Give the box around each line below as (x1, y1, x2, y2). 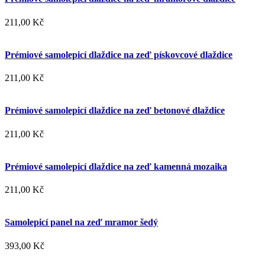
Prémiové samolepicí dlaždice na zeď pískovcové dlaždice (5, 49, 232, 60)
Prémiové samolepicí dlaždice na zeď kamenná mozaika (5, 161, 227, 172)
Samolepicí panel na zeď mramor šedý (5, 217, 158, 228)
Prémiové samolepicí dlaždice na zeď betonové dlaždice (5, 105, 225, 116)
